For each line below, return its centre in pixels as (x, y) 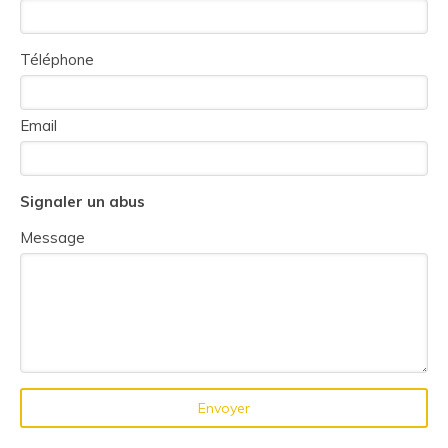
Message (52, 237)
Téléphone (57, 59)
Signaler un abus (82, 201)
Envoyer (224, 408)
